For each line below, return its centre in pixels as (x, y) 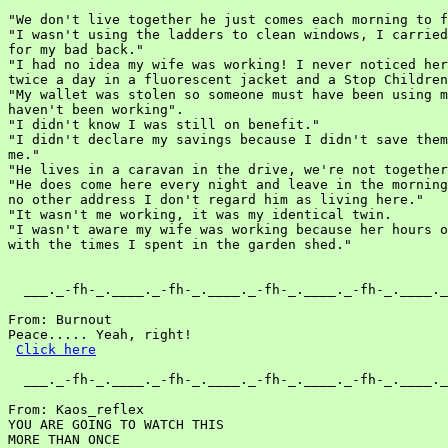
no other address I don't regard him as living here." (216, 199)
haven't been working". (96, 109)
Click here (56, 349)
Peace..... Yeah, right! (100, 334)
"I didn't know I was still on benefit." (164, 124)
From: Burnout (60, 319)
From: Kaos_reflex (76, 409)
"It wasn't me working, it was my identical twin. (200, 214)
